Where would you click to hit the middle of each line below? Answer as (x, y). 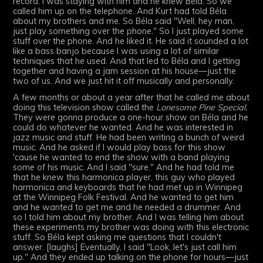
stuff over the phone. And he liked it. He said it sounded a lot (131, 41)
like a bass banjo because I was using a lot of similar (116, 51)
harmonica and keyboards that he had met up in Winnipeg (128, 188)
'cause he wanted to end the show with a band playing (122, 158)
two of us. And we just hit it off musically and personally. (124, 81)
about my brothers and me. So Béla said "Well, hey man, (124, 21)
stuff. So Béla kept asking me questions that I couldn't (117, 237)
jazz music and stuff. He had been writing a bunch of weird (129, 138)
